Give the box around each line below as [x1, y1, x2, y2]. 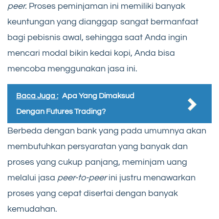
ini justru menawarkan [109, 173, 196, 183]
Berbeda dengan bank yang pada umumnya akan [7, 126, 206, 136]
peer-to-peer [57, 173, 109, 183]
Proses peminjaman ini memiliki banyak [29, 1, 185, 11]
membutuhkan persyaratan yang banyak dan [7, 142, 188, 152]
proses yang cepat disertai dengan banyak [7, 189, 178, 198]
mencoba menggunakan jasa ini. [7, 64, 137, 74]
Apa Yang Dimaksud [62, 92, 134, 100]
